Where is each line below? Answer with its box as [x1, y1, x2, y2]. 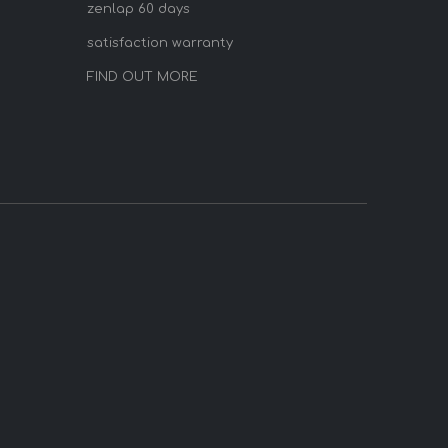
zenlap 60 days [86, 2, 190, 17]
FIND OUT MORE [86, 70, 198, 85]
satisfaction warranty [86, 36, 233, 51]
